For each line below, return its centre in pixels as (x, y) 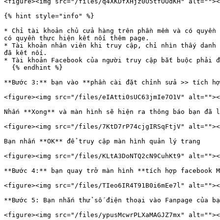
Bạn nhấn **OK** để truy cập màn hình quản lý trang (102, 141)
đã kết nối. (26, 53)
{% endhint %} (8, 68)
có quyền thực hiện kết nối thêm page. (77, 38)
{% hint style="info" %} (49, 16)
